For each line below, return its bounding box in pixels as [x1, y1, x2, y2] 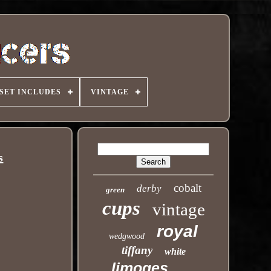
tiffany [121, 244, 152, 256]
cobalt [173, 181, 201, 194]
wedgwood [109, 232, 145, 241]
